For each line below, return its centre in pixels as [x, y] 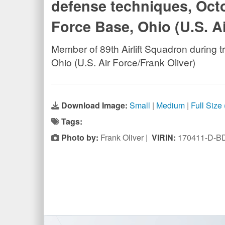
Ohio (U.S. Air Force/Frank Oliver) [123, 62]
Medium [171, 105]
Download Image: [95, 105]
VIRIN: [165, 137]
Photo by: [80, 137]
